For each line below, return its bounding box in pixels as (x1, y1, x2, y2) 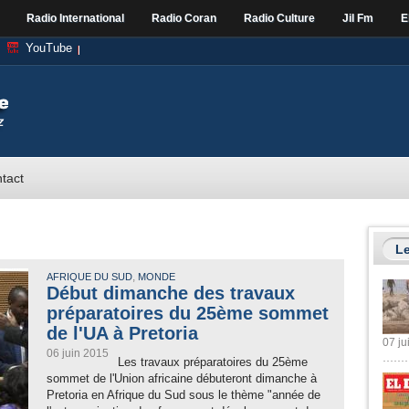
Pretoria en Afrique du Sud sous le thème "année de (47, 388, 320, 402)
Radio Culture (244, 12, 315, 25)
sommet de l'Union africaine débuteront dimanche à (47, 372, 317, 385)
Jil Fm (342, 12, 373, 25)
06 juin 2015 (47, 347, 109, 360)
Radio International (26, 12, 124, 25)
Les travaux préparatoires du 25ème (118, 355, 308, 369)
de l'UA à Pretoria (47, 323, 198, 343)
